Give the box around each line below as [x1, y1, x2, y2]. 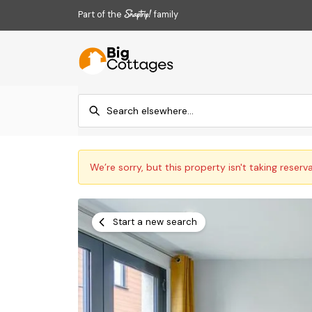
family [151, 8, 178, 20]
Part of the [77, 8, 124, 20]
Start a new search [113, 216, 197, 228]
